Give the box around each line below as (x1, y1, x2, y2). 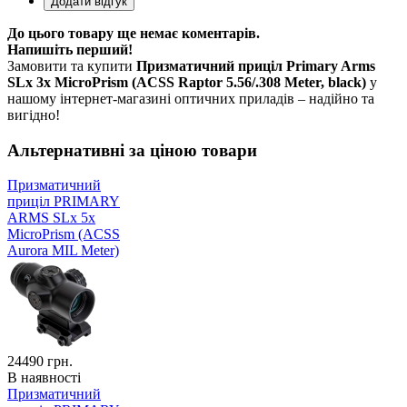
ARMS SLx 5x (7, 210, 95, 226)
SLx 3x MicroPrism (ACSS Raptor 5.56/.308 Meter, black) (7, 74, 366, 90)
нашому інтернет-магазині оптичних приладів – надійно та (7, 90, 374, 106)
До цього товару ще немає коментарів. (7, 25, 260, 41)
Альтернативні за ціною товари (7, 140, 257, 160)
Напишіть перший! (7, 41, 133, 57)
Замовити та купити (7, 57, 136, 74)
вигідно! (7, 106, 60, 123)
